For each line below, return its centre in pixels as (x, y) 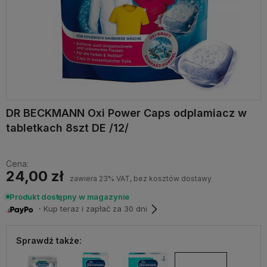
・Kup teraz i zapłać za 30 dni (90, 209)
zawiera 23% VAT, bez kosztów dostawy (141, 178)
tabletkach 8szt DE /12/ (67, 128)
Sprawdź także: (49, 240)
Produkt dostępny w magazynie (70, 196)
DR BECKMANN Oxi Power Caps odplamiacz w (126, 113)
